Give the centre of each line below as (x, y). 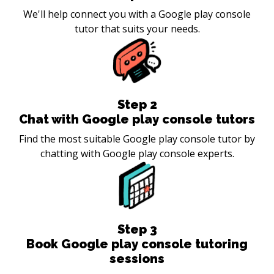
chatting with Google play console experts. (137, 153)
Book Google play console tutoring (137, 244)
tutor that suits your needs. (137, 28)
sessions (137, 258)
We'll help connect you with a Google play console (137, 14)
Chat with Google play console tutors (137, 119)
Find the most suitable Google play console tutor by (137, 139)
